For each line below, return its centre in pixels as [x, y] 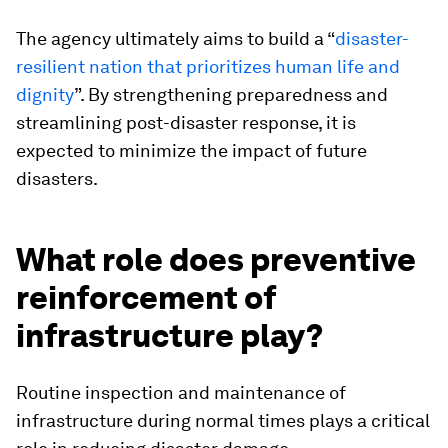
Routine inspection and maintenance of [181, 392]
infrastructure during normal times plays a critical [223, 420]
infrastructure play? [169, 335]
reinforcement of [146, 297]
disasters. [57, 178]
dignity [45, 94]
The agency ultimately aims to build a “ [175, 38]
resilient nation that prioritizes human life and [208, 66]
